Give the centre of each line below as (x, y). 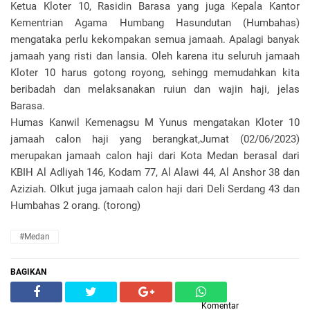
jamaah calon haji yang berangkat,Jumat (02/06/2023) (155, 139)
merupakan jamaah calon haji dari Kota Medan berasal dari (155, 156)
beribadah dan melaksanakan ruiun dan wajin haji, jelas (155, 89)
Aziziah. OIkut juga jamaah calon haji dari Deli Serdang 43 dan (155, 189)
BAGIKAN (28, 272)
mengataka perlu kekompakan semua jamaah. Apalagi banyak (155, 39)
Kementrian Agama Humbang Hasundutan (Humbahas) (155, 23)
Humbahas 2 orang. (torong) (75, 206)
